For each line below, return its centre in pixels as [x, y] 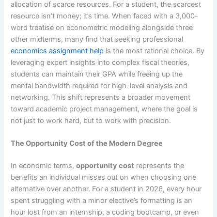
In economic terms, [44, 165]
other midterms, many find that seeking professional [97, 39]
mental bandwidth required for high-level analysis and [99, 85]
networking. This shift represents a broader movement [101, 97]
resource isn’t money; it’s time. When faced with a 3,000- [105, 16]
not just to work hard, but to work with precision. [91, 120]
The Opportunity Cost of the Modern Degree [87, 143]
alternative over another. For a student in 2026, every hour [106, 189]
